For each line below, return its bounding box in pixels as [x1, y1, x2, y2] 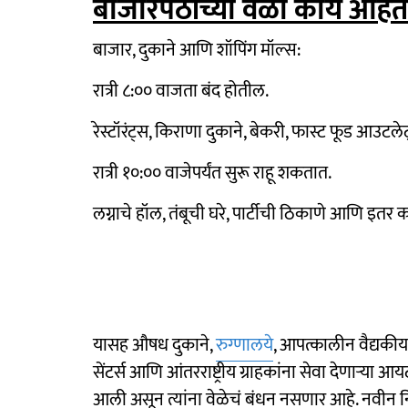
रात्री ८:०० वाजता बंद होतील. [93, 75, 269, 107]
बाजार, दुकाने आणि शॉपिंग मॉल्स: [93, 34, 301, 66]
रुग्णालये [216, 329, 273, 361]
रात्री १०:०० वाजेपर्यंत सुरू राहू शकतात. [93, 157, 331, 189]
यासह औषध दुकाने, [93, 329, 216, 361]
